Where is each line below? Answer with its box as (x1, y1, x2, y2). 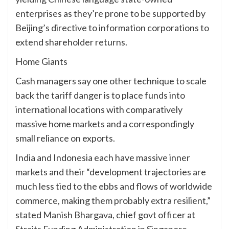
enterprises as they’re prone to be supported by (15, 8, 205, 19)
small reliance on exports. (15, 132, 115, 144)
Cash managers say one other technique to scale (15, 75, 207, 87)
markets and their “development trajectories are (15, 166, 206, 178)
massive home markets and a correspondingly (15, 118, 194, 130)
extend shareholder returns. (15, 36, 129, 48)
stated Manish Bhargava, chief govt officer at (15, 209, 195, 221)
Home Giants (15, 56, 67, 67)
